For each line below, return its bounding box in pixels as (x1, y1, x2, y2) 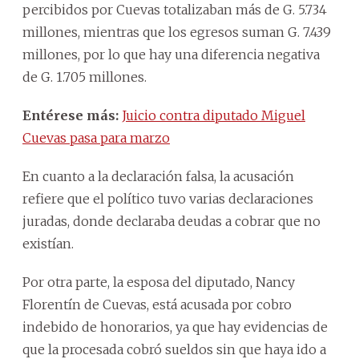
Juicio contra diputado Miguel (122, 107, 305, 123)
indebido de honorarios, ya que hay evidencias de (22, 318, 328, 335)
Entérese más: (22, 107, 119, 123)
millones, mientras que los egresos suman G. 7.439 (22, 23, 331, 40)
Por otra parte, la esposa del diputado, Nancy (22, 273, 295, 290)
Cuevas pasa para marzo (22, 129, 170, 146)
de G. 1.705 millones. (22, 68, 147, 85)
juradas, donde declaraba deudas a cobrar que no (22, 212, 321, 229)
